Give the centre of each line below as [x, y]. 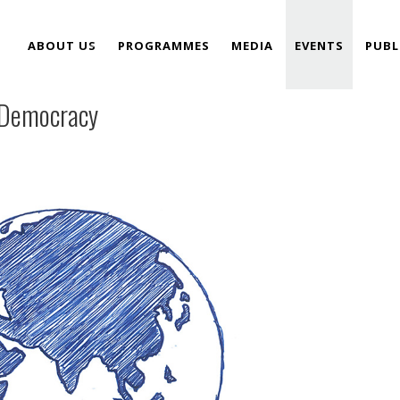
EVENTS [319, 46]
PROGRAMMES [164, 46]
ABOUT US [62, 46]
